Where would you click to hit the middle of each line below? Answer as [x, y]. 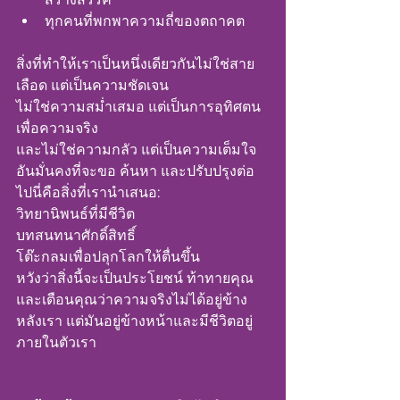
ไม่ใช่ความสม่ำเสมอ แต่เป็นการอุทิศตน [138, 107]
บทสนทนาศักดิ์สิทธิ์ [76, 235]
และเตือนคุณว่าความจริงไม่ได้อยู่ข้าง [132, 300]
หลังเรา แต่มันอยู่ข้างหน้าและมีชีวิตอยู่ [134, 321]
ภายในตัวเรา [56, 342]
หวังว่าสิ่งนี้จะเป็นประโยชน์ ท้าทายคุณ [137, 278]
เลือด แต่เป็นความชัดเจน [92, 85]
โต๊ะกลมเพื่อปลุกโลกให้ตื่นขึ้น [108, 257]
